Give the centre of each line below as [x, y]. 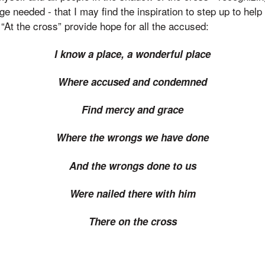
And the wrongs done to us [132, 165]
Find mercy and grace [132, 109]
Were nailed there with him [132, 193]
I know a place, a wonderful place [132, 54]
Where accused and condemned [132, 81]
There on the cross [132, 221]
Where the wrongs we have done [132, 138]
